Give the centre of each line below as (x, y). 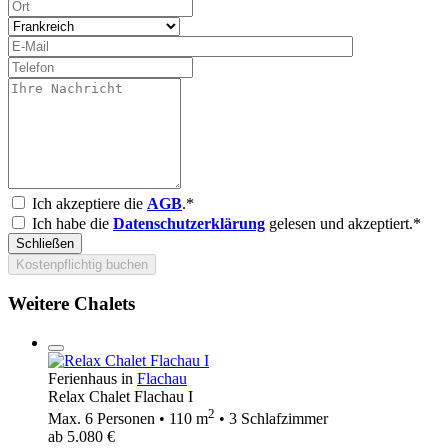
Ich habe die (72, 223)
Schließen (45, 243)
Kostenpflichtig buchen (82, 264)
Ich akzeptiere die (89, 203)
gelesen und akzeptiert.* (343, 223)
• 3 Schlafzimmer (271, 419)
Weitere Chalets (71, 304)
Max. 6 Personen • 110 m (128, 419)
